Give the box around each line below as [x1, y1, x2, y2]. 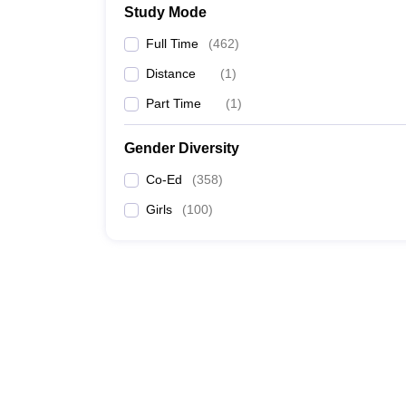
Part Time [146, 96, 201, 111]
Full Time [146, 36, 198, 51]
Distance [146, 66, 196, 81]
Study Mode [124, 5, 207, 20]
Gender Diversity [124, 140, 239, 156]
